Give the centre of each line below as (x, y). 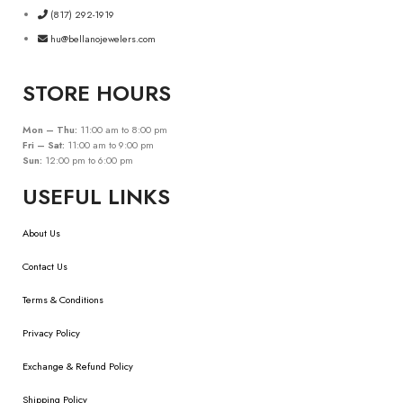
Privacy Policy (51, 333)
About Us (41, 233)
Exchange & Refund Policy (78, 366)
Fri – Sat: (44, 145)
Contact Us (45, 266)
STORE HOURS (97, 93)
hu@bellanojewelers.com (103, 39)
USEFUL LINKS (96, 197)
